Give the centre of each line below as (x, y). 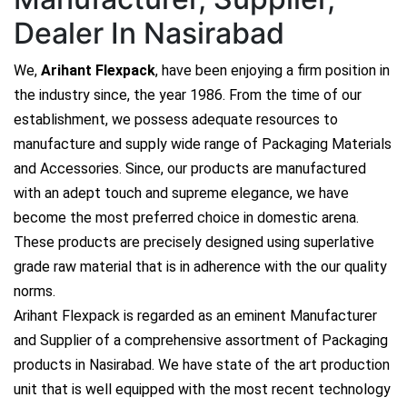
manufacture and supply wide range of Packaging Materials (203, 144)
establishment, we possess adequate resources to (176, 120)
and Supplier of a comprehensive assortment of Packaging (201, 341)
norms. (36, 292)
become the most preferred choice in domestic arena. (186, 218)
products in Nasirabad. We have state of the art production (202, 365)
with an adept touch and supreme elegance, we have (181, 194)
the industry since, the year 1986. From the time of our (188, 95)
